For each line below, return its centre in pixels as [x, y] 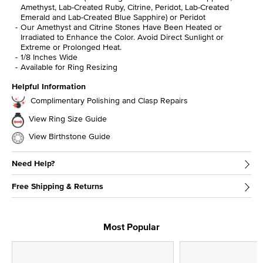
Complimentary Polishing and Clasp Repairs [109, 101]
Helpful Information [49, 86]
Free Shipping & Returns [58, 186]
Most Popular [131, 227]
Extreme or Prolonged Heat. [71, 47]
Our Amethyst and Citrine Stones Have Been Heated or [121, 27]
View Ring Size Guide [68, 119]
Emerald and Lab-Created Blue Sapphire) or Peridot [113, 17]
